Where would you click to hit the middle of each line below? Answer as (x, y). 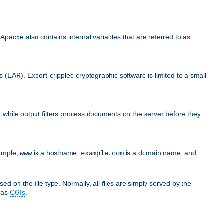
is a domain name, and (160, 153)
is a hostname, (56, 153)
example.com (102, 153)
